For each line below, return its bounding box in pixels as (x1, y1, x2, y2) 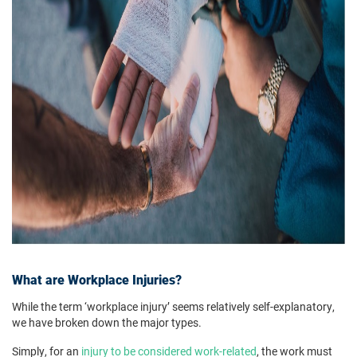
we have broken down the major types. (12, 315, 202, 331)
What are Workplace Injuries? (12, 271, 182, 288)
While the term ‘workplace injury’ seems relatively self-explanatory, (12, 299, 335, 315)
